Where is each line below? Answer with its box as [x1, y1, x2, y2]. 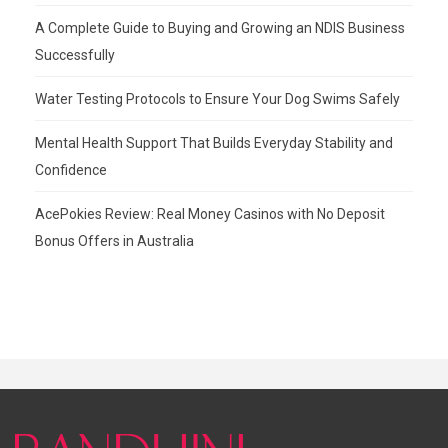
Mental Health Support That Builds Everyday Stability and [35, 134, 393, 151]
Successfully [35, 46, 115, 63]
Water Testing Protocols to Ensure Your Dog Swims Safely [35, 90, 400, 107]
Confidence [35, 161, 107, 178]
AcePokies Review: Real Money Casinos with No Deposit [35, 205, 385, 222]
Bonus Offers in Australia [35, 232, 194, 249]
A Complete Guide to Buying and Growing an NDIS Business [35, 19, 405, 36]
